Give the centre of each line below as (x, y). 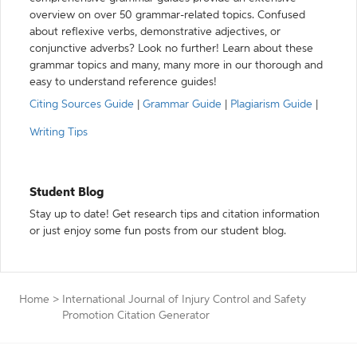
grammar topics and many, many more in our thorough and (176, 65)
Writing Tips (59, 132)
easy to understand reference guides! (123, 82)
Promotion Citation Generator (136, 316)
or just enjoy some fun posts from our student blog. (158, 231)
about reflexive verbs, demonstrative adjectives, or (155, 32)
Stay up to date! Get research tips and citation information (175, 214)
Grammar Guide (182, 104)
